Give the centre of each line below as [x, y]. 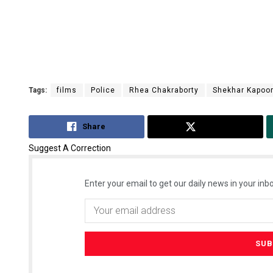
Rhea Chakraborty [164, 90]
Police [103, 90]
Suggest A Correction [70, 148]
